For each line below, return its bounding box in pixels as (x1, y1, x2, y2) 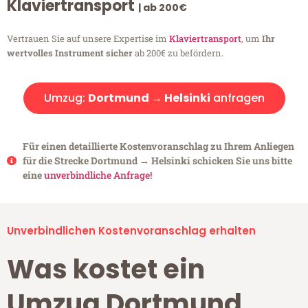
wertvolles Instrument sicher (7, 47, 133, 60)
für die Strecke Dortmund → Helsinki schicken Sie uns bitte (22, 154, 292, 168)
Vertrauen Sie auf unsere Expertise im (7, 32, 169, 45)
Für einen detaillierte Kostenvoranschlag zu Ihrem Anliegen (22, 140, 294, 153)
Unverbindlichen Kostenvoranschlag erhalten (7, 223, 256, 239)
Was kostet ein (7, 251, 205, 288)
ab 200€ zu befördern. (133, 47, 223, 60)
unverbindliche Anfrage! (43, 168, 152, 182)
